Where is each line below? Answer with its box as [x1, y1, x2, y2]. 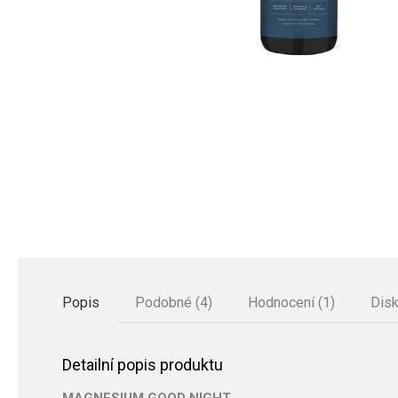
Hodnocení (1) [248, 294, 335, 311]
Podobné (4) [135, 294, 212, 311]
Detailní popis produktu [62, 355, 223, 374]
